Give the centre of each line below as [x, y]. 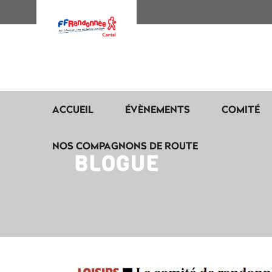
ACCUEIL [73, 109]
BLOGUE [117, 164]
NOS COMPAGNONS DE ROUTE [125, 145]
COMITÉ [241, 109]
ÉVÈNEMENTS [158, 109]
